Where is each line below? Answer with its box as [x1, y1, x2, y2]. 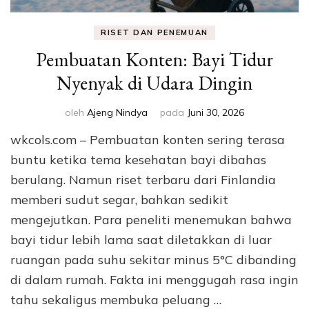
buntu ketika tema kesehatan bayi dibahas [10, 152, 266, 168]
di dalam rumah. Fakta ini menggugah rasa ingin [10, 272, 299, 288]
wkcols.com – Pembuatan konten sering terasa [10, 132, 285, 148]
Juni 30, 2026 [188, 106, 244, 119]
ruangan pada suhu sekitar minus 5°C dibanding [10, 252, 297, 268]
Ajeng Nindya [87, 106, 148, 119]
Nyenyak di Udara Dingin [57, 70, 252, 96]
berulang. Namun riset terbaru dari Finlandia [10, 172, 276, 188]
